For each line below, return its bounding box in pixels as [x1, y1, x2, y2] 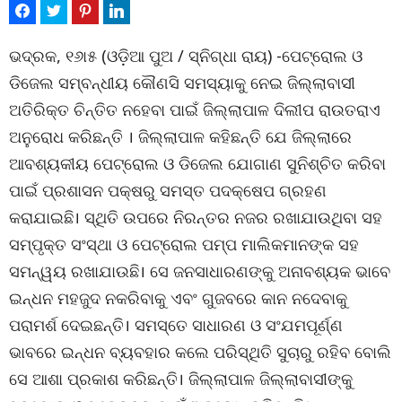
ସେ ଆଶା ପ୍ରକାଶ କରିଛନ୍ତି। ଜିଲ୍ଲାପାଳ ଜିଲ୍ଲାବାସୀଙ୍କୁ [9, 367, 353, 389]
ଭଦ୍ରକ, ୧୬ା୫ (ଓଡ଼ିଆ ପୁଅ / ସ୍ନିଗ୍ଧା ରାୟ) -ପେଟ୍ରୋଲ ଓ [9, 44, 363, 66]
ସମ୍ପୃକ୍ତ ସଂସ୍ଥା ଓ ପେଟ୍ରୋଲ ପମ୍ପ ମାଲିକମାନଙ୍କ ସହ [9, 232, 359, 255]
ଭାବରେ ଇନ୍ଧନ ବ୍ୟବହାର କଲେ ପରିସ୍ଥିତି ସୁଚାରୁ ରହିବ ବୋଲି [9, 340, 391, 363]
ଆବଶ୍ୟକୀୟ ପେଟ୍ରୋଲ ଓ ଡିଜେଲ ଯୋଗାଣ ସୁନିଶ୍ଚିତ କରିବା [9, 152, 386, 174]
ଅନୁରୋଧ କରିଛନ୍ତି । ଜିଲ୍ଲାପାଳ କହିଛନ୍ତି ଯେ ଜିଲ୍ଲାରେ [9, 125, 352, 147]
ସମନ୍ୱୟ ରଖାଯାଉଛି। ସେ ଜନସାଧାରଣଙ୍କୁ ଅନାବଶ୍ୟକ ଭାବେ [9, 259, 390, 282]
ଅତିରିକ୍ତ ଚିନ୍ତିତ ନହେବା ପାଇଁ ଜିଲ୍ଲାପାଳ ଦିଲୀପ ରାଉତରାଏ [9, 98, 380, 120]
